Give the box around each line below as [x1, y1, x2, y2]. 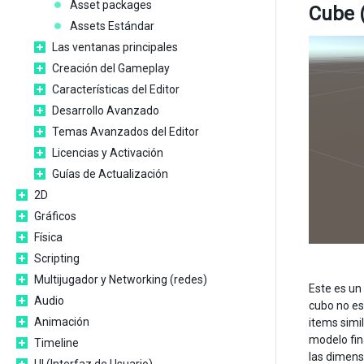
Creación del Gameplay [52, 62, 170, 75]
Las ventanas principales [52, 41, 178, 54]
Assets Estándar [70, 19, 154, 32]
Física [34, 231, 63, 244]
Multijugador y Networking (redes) [34, 273, 207, 286]
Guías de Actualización [52, 167, 168, 180]
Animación [34, 315, 89, 328]
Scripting [34, 252, 80, 265]
